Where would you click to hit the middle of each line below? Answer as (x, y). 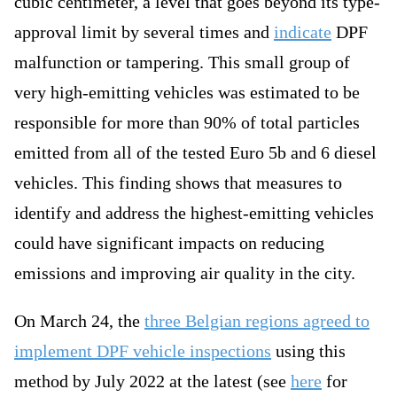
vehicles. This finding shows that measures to (178, 183)
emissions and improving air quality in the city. (185, 273)
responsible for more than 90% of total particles (187, 123)
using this (308, 351)
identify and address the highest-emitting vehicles (194, 213)
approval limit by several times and (144, 32)
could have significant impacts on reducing (169, 243)
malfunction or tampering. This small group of (182, 62)
